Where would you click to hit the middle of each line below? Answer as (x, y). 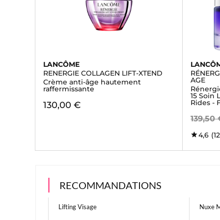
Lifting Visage (78, 207)
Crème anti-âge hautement (92, 82)
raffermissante (69, 89)
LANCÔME (61, 64)
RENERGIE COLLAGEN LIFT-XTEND (103, 73)
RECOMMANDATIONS (110, 185)
